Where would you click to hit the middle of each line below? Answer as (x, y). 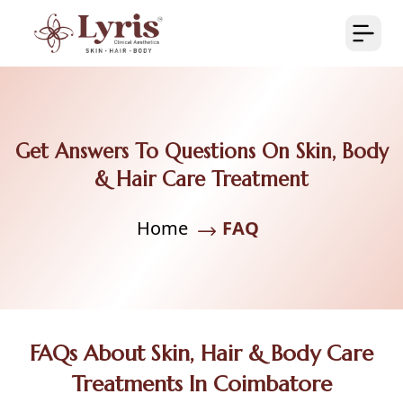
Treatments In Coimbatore (201, 384)
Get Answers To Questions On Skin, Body (201, 151)
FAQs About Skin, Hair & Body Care (201, 353)
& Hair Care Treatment (201, 179)
